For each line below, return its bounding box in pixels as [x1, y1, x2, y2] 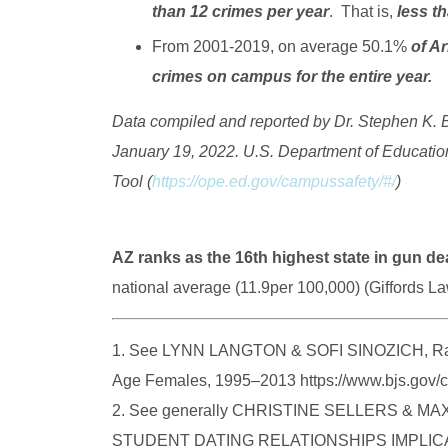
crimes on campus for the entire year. [152, 67, 432, 85]
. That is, [329, 2, 397, 20]
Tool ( [112, 172, 152, 190]
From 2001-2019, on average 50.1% [152, 37, 407, 55]
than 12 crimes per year [152, 2, 329, 20]
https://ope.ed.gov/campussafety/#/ [152, 172, 396, 190]
